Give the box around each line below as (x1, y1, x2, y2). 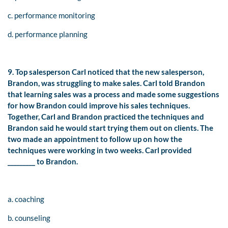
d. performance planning (8, 30, 88, 39)
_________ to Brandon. (8, 157, 78, 166)
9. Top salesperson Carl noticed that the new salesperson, (8, 67, 204, 77)
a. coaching (8, 194, 44, 204)
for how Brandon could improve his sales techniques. (8, 101, 190, 110)
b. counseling (8, 213, 50, 223)
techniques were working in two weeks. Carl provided (8, 146, 192, 155)
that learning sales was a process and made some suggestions (8, 90, 219, 99)
